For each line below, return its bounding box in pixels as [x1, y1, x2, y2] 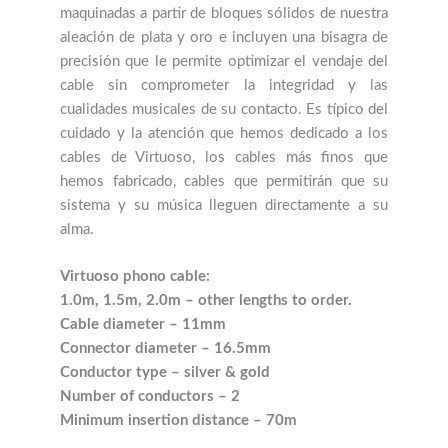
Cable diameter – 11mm [60, 316, 226, 332]
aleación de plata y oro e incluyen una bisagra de [60, 29, 388, 45]
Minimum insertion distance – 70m [60, 412, 297, 428]
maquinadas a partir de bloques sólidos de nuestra [60, 5, 388, 21]
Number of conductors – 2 [60, 388, 240, 404]
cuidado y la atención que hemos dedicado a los [60, 125, 388, 141]
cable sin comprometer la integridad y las [60, 77, 388, 93]
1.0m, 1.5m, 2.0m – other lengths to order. [60, 292, 352, 308]
